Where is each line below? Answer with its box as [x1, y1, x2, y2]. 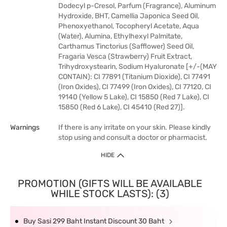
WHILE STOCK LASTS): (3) [50, 187, 169, 200]
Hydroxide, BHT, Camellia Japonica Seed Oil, [58, 12, 199, 20]
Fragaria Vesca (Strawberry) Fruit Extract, [58, 52, 192, 61]
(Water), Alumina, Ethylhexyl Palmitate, [58, 32, 182, 41]
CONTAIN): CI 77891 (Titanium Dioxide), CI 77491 [58, 72, 210, 81]
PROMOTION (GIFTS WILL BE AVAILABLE [17, 177, 202, 190]
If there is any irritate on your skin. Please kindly [58, 123, 211, 132]
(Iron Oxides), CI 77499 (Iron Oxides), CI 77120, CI [58, 83, 211, 91]
